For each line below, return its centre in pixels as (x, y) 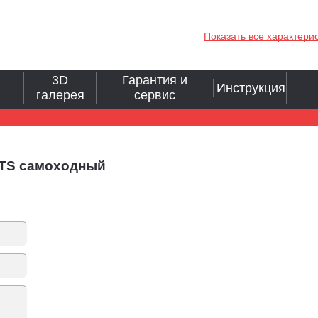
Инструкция (251, 88)
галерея (60, 95)
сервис (155, 95)
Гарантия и (155, 81)
